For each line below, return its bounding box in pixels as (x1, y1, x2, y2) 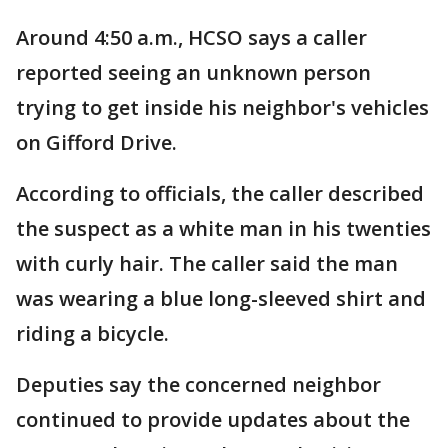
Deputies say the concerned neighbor (16, 371, 381, 399)
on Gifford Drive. (16, 129, 177, 157)
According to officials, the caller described (16, 180, 424, 208)
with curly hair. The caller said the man (16, 250, 398, 278)
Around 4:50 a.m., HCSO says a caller (16, 24, 367, 52)
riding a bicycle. (16, 320, 169, 348)
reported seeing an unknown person (16, 59, 371, 87)
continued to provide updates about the (16, 406, 410, 434)
